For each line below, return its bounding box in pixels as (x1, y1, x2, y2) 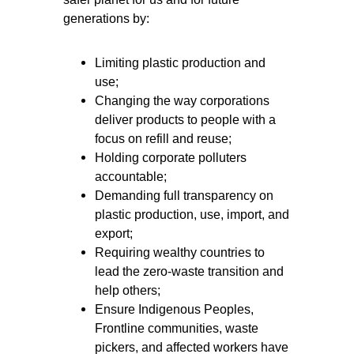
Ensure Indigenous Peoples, (95, 303, 254, 317)
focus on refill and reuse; (95, 132, 232, 146)
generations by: (63, 12, 149, 26)
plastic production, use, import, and (95, 208, 289, 222)
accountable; (95, 170, 167, 184)
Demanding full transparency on (95, 189, 273, 203)
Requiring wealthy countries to (95, 246, 265, 260)
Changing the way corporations (95, 94, 269, 108)
